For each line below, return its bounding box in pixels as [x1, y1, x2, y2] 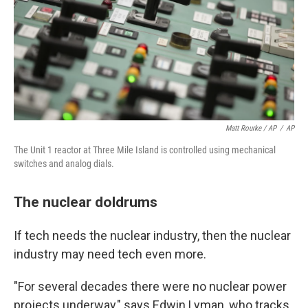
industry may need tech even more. [14, 247, 206, 261]
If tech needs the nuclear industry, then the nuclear [14, 228, 291, 243]
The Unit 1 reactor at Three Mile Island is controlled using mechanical [14, 144, 276, 155]
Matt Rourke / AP [225, 124, 276, 133]
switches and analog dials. [14, 158, 114, 169]
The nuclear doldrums [14, 193, 157, 210]
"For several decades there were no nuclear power [14, 279, 287, 294]
